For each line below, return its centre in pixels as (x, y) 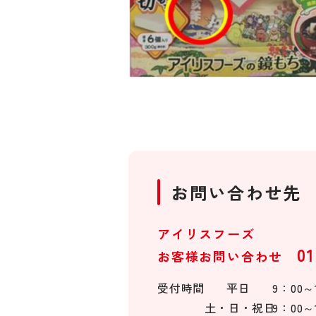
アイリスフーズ (206, 233)
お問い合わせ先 (237, 192)
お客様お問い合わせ (227, 256)
